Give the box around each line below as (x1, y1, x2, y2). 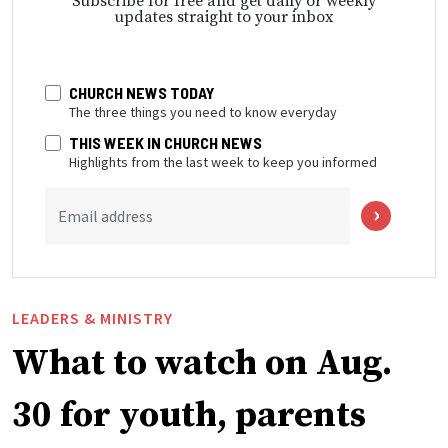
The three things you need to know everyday (69, 103, 337, 122)
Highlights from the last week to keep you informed (69, 153, 377, 172)
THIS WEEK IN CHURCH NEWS (69, 133, 262, 153)
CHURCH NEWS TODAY (69, 83, 215, 103)
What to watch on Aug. (12, 341, 392, 387)
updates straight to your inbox (115, 7, 333, 28)
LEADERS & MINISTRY (12, 308, 173, 329)
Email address (58, 206, 153, 227)
